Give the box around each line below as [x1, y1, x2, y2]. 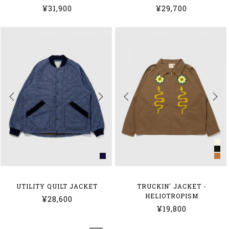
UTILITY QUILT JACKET [16, 182, 98, 191]
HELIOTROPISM [145, 192, 198, 200]
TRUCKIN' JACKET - [136, 182, 207, 191]
